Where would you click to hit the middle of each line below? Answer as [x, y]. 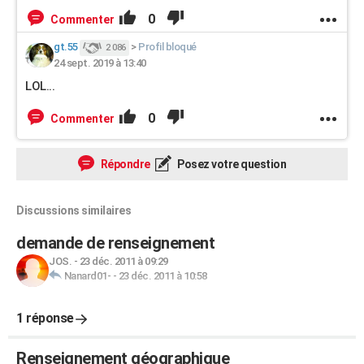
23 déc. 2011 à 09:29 [123, 261]
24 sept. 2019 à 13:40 [100, 63]
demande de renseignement [115, 243]
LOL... [40, 86]
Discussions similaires [74, 210]
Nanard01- [87, 276]
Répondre [124, 164]
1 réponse [45, 318]
